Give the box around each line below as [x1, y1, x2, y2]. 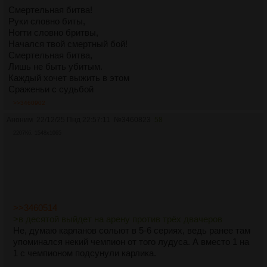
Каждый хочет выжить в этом [8, 73, 129, 83]
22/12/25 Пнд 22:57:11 [36, 116, 110, 125]
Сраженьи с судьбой [8, 84, 94, 95]
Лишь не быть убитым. [8, 61, 103, 72]
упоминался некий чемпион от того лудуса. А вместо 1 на [13, 236, 249, 247]
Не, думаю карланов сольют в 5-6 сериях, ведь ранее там [13, 225, 250, 235]
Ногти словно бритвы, [8, 27, 98, 38]
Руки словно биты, [8, 16, 85, 27]
